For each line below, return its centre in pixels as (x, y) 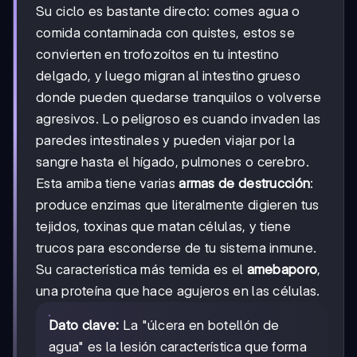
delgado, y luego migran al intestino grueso (168, 76)
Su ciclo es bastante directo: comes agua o (168, 12)
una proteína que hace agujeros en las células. (178, 291)
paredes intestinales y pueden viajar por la (165, 141)
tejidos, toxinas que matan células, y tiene (163, 227)
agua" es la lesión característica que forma (178, 347)
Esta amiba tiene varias (108, 184)
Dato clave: (84, 326)
